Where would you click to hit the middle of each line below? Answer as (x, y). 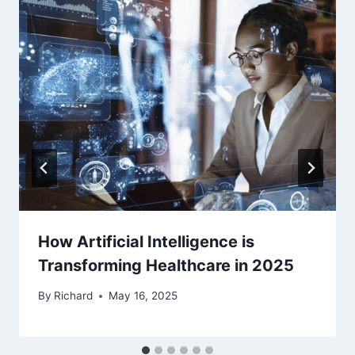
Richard (74, 296)
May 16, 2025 (143, 296)
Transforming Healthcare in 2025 (166, 265)
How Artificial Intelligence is (146, 241)
